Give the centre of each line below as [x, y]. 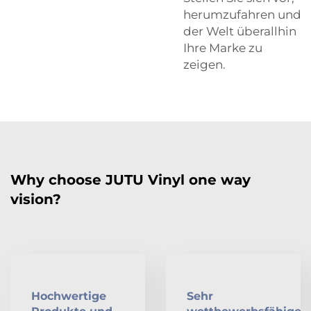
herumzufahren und [242, 14]
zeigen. [204, 64]
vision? [36, 199]
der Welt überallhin [240, 31]
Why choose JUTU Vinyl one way [131, 179]
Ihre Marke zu [223, 48]
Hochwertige [69, 296]
